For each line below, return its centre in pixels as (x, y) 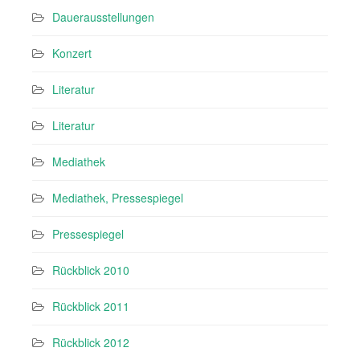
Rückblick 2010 (91, 270)
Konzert (72, 53)
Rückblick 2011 (91, 307)
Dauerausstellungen (103, 17)
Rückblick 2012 (91, 343)
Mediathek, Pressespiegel (118, 198)
